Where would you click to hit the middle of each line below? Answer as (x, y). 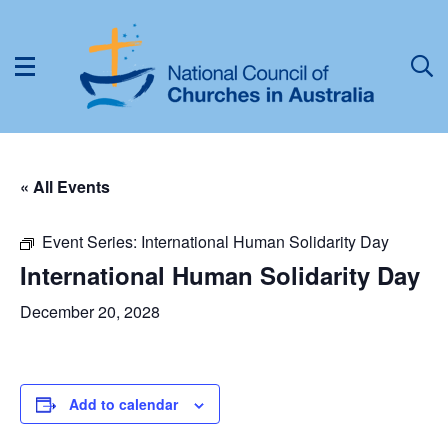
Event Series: (91, 241)
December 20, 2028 (90, 311)
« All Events (65, 186)
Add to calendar (123, 404)
